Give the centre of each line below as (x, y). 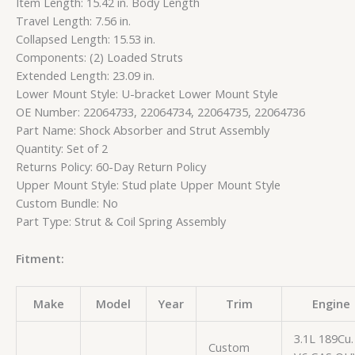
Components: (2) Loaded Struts (99, 57)
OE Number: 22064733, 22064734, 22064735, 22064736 (160, 112)
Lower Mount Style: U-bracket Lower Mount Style (147, 94)
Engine (331, 303)
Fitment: (40, 258)
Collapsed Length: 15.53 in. (86, 39)
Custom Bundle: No (67, 203)
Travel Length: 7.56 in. (73, 21)
